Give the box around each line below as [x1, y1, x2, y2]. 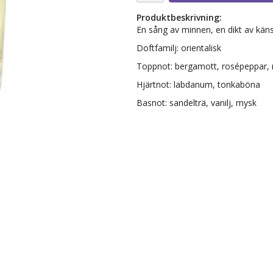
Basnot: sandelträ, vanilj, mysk [136, 97, 257, 109]
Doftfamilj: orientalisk [136, 42, 221, 54]
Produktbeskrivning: [136, 12, 222, 24]
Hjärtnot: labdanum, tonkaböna [136, 79, 260, 91]
